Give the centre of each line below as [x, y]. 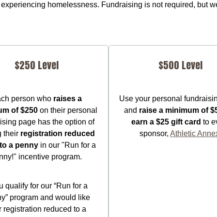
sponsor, [155, 133]
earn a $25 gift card [166, 122]
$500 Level [181, 65]
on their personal [68, 110]
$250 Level [36, 65]
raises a [67, 98]
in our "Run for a [67, 145]
